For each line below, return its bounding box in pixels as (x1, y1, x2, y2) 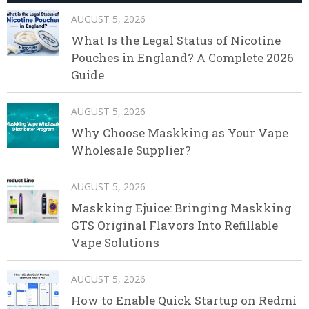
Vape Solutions (71, 235, 159, 251)
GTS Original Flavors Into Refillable (71, 217, 278, 234)
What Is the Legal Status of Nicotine (71, 32, 281, 49)
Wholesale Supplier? (71, 142, 191, 159)
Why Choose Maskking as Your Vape (71, 125, 288, 141)
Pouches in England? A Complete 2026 (71, 50, 294, 66)
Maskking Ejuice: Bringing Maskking (71, 200, 292, 217)
